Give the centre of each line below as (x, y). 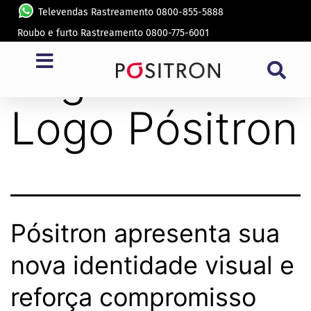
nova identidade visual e (152, 265)
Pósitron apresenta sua (145, 233)
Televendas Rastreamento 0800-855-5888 (131, 12)
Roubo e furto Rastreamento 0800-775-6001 (113, 33)
